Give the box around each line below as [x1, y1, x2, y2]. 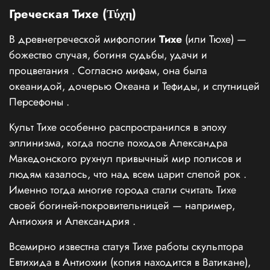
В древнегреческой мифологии [9, 31, 159, 48]
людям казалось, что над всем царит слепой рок [9, 166, 243, 183]
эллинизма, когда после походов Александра [9, 135, 228, 151]
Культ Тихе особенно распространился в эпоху [9, 119, 227, 136]
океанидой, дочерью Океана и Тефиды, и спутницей [9, 78, 260, 95]
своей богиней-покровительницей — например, [9, 198, 235, 214]
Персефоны [9, 94, 66, 110]
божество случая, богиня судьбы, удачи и [9, 47, 207, 63]
